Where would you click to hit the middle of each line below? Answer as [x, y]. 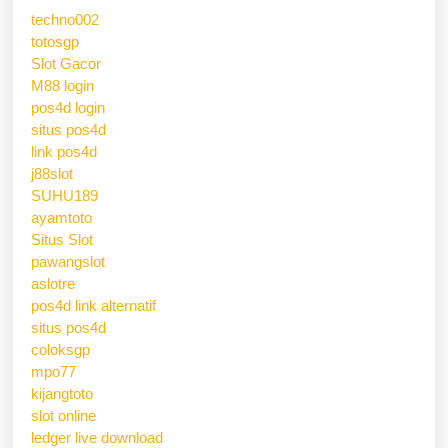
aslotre [53, 283]
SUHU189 [64, 195]
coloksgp [60, 349]
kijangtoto [62, 393]
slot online [63, 415]
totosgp [55, 41]
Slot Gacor [66, 63]
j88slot [52, 173]
